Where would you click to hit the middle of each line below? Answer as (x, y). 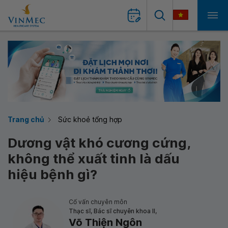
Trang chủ (26, 119)
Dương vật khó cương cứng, (99, 143)
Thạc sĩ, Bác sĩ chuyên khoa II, (113, 211)
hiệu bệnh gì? (52, 174)
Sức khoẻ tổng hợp (90, 119)
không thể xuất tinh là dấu (94, 159)
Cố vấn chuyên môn (98, 202)
